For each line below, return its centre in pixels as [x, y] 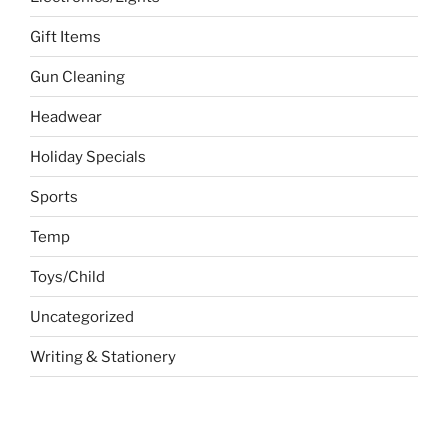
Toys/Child [67, 276]
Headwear [66, 116]
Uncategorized [82, 316]
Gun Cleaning [77, 76]
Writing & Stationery [103, 356]
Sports [54, 196]
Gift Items [65, 36]
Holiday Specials [88, 156]
